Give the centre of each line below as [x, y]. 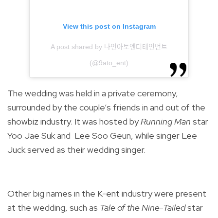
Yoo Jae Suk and [40, 136]
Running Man [167, 122]
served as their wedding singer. [86, 150]
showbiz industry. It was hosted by [74, 122]
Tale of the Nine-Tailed [144, 208]
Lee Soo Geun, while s [118, 136]
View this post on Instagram [109, 27]
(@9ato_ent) [109, 63]
